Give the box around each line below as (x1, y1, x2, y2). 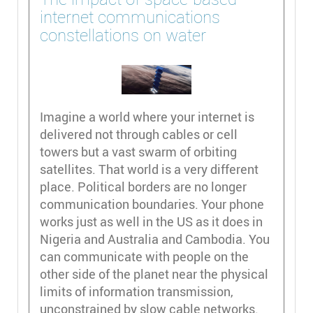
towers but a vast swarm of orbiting (40, 143, 237, 160)
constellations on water (40, 24, 206, 46)
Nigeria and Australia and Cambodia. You (40, 231, 270, 247)
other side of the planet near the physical (40, 265, 268, 282)
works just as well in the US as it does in (40, 213, 263, 230)
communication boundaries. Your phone (40, 196, 264, 212)
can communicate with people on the (40, 248, 249, 265)
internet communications (40, 6, 220, 28)
